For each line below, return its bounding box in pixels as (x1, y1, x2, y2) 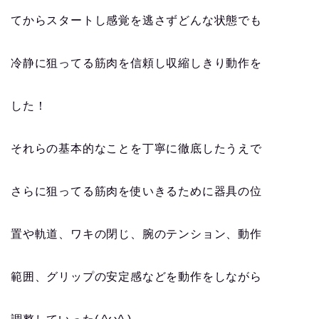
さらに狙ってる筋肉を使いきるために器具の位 (11, 185, 262, 198)
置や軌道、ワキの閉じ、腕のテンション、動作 (11, 228, 262, 241)
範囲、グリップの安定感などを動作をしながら (11, 271, 262, 283)
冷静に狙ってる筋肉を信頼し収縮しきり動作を (11, 57, 262, 70)
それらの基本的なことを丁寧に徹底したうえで (11, 142, 262, 155)
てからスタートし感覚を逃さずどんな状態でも (11, 14, 262, 27)
